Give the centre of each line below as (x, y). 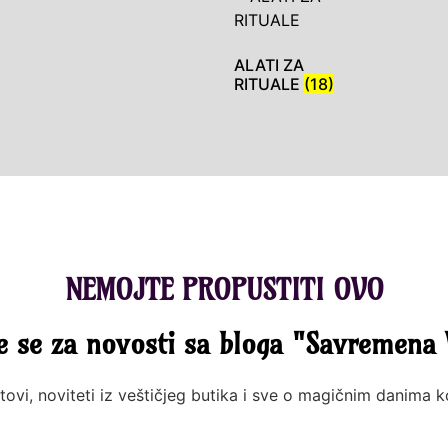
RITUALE (269, 84)
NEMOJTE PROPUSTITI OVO (224, 289)
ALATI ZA (269, 65)
